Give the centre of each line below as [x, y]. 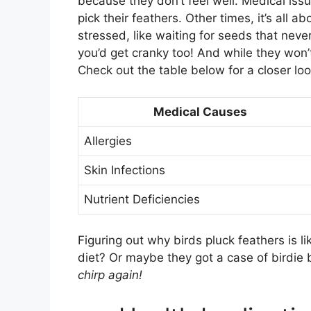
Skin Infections [125, 170]
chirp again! [110, 275]
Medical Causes [200, 111]
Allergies [108, 141]
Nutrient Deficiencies [142, 199]
